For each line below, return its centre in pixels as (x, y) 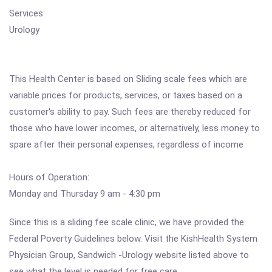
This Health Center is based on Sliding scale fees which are (128, 79)
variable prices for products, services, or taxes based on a (126, 95)
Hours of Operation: (49, 177)
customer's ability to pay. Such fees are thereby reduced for (130, 112)
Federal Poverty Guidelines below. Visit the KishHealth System (133, 239)
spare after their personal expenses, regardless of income (126, 144)
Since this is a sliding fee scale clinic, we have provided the (127, 222)
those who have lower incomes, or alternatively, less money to (134, 128)
